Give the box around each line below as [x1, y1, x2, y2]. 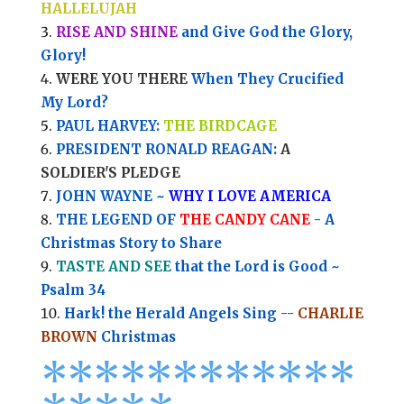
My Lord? [40, 94, 108, 112]
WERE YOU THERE [55, 70, 188, 88]
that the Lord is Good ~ [170, 258, 340, 276]
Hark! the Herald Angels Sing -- [63, 305, 298, 323]
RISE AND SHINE [55, 23, 178, 41]
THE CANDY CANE [179, 211, 310, 229]
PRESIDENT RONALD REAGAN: [55, 141, 280, 159]
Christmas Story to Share [40, 234, 222, 252]
